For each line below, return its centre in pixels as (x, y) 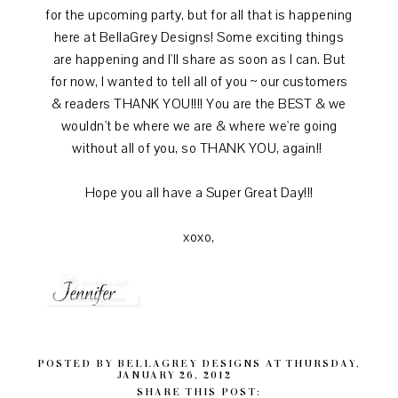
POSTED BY (77, 363)
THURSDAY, (323, 363)
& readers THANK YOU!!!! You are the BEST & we (199, 104)
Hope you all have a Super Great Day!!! (199, 193)
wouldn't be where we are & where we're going (199, 127)
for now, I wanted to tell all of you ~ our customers (199, 82)
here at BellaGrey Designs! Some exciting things (199, 38)
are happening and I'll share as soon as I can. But (199, 60)
